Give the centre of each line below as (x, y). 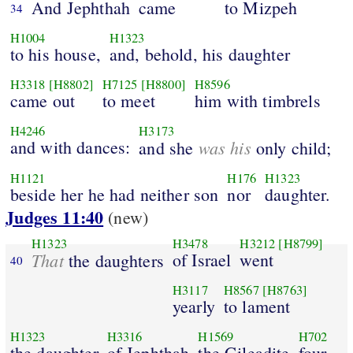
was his (225, 147)
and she (169, 147)
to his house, (55, 54)
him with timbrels (257, 100)
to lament (257, 306)
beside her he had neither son (114, 194)
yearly (193, 306)
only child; (291, 147)
